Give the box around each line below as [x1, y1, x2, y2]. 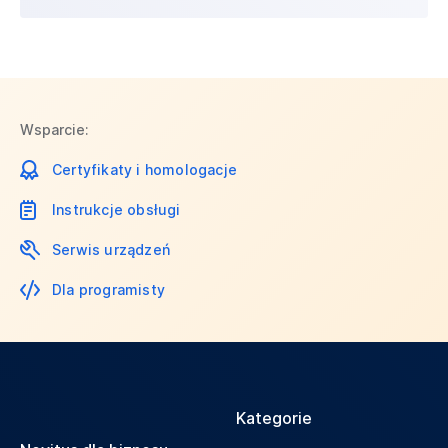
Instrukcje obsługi [52, 201, 181, 219]
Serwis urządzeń [52, 241, 170, 259]
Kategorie [236, 408, 312, 429]
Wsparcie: [20, 121, 89, 139]
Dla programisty [52, 281, 165, 299]
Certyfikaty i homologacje [52, 161, 237, 179]
